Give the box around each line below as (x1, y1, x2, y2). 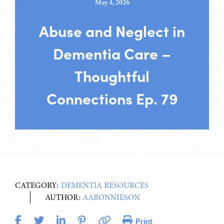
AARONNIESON (83, 191, 140, 203)
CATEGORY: (15, 179, 61, 191)
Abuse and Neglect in (39, 19, 185, 41)
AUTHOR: (45, 191, 83, 203)
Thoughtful (74, 64, 149, 86)
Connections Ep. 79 (46, 87, 178, 108)
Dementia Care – (53, 42, 171, 63)
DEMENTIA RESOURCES (61, 179, 148, 191)
